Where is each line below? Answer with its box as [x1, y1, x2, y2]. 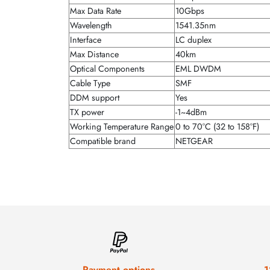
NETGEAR [175, 134, 213, 147]
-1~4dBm [175, 105, 207, 118]
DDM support [70, 91, 119, 104]
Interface [70, 33, 101, 46]
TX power [70, 105, 104, 118]
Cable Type [70, 77, 110, 89]
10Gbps [175, 4, 204, 17]
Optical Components [70, 62, 145, 75]
